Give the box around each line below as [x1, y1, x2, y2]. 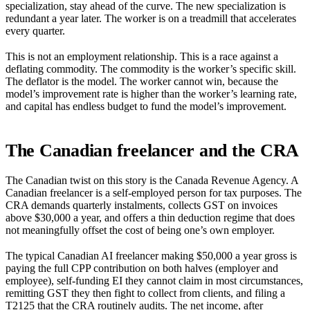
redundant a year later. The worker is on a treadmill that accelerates [6, 12, 296, 24]
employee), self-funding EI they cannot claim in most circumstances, [6, 275, 303, 287]
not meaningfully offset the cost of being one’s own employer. [6, 224, 275, 237]
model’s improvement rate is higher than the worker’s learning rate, [6, 88, 297, 100]
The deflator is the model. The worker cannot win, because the [6, 75, 278, 87]
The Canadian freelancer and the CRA [6, 140, 300, 161]
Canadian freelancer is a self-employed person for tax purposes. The [6, 187, 302, 199]
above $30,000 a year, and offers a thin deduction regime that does [6, 212, 295, 224]
